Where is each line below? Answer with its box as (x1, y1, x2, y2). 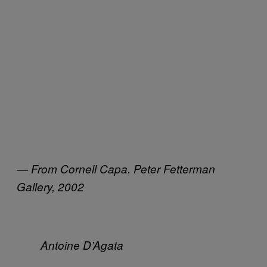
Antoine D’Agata (41, 237, 123, 253)
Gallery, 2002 (17, 178, 84, 194)
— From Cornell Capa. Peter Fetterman (17, 160, 215, 176)
